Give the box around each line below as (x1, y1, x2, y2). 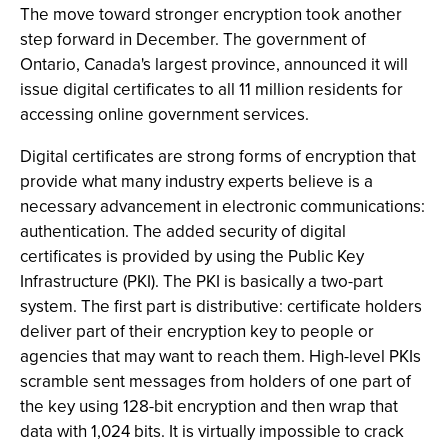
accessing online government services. (20, 102, 309, 127)
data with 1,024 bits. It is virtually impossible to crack (20, 419, 404, 444)
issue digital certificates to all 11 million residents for (20, 77, 403, 102)
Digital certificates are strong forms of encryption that (20, 144, 416, 169)
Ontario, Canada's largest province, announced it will (20, 52, 408, 77)
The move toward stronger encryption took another (20, 2, 402, 27)
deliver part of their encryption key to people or (20, 319, 374, 344)
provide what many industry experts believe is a (20, 169, 373, 194)
